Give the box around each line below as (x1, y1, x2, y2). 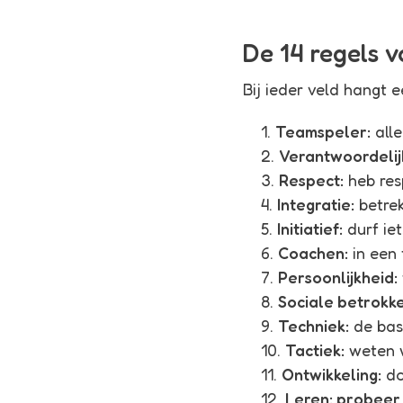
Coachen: (278, 243, 349, 263)
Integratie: (277, 194, 355, 214)
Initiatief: (277, 219, 344, 238)
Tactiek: (285, 340, 345, 360)
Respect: (279, 170, 345, 190)
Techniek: (278, 316, 350, 336)
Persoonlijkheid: (278, 267, 399, 287)
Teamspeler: (275, 121, 372, 141)
